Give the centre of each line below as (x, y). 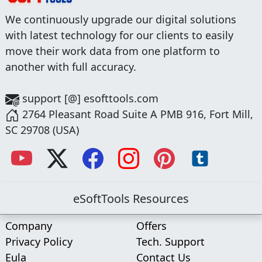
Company (29, 225)
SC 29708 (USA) (42, 130)
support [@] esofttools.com (89, 98)
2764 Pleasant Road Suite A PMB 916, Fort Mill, (136, 114)
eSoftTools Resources (131, 198)
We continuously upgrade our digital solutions (121, 19)
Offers (151, 225)
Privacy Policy (39, 241)
